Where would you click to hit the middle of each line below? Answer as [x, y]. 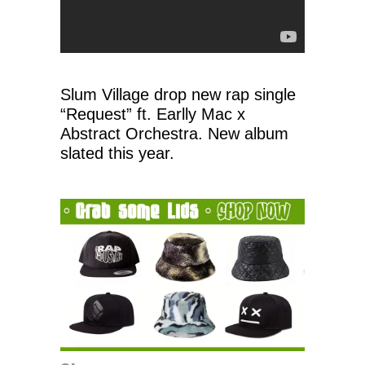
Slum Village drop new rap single [178, 94]
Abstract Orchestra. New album [174, 133]
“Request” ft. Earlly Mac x [153, 114]
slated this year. [117, 153]
